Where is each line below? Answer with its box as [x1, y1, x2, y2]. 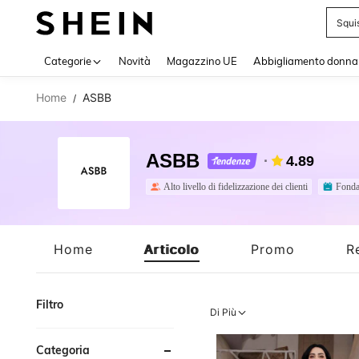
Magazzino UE [167, 54, 237, 67]
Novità [119, 54, 151, 67]
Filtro [36, 297, 63, 312]
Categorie [44, 54, 91, 67]
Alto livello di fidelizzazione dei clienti [163, 180, 308, 192]
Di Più [210, 306, 237, 318]
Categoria [36, 343, 90, 357]
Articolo [144, 240, 200, 257]
